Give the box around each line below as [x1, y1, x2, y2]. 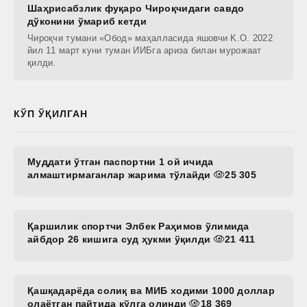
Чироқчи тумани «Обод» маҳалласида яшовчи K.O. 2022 [27, 32, 273, 43]
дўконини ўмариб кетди [27, 15, 147, 27]
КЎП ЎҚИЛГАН [14, 108, 88, 119]
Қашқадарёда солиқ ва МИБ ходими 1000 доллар [27, 284, 275, 296]
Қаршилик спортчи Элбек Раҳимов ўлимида [27, 220, 249, 232]
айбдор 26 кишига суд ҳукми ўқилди [27, 233, 214, 245]
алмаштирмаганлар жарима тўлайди [27, 169, 214, 180]
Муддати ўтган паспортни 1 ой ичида [27, 156, 214, 167]
